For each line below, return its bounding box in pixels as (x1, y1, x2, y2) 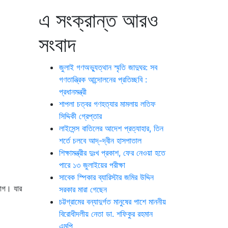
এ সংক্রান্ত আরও (39, 8, 158, 33)
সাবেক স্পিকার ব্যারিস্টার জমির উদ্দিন (59, 172, 154, 182)
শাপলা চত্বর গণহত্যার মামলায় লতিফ (59, 99, 156, 109)
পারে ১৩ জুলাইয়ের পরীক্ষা (59, 160, 125, 170)
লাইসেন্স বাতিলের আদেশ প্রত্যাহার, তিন (59, 123, 163, 133)
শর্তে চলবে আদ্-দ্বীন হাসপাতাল (59, 135, 141, 146)
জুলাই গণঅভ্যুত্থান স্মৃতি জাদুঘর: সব (59, 62, 157, 72)
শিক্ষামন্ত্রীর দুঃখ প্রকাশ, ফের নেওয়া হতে (59, 148, 165, 158)
